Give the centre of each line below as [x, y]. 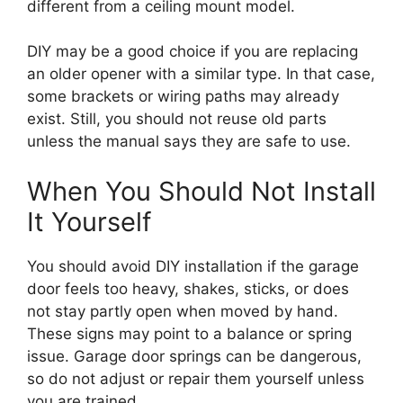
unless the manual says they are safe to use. [189, 142]
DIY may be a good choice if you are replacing [193, 52]
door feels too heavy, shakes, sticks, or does [188, 288]
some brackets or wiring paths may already [183, 97]
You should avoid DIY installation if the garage [193, 266]
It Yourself [89, 221]
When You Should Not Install [201, 191]
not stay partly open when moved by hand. [183, 311]
